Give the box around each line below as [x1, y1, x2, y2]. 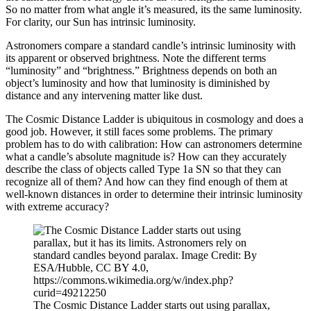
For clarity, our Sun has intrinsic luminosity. [6, 15, 196, 28]
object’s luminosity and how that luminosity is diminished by [6, 76, 270, 89]
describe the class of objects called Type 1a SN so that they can [6, 162, 281, 175]
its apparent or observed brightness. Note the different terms [6, 51, 266, 64]
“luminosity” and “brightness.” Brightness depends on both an [6, 64, 277, 76]
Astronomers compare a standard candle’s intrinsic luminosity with [6, 39, 296, 51]
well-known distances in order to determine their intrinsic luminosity [6, 187, 303, 200]
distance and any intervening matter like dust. [6, 89, 203, 101]
